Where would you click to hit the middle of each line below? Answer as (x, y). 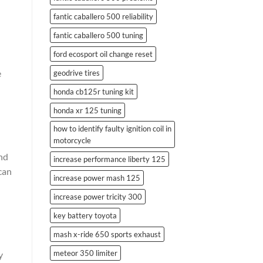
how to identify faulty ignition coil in (112, 128)
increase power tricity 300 (97, 196)
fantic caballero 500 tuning (98, 35)
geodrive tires (76, 73)
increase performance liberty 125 (109, 159)
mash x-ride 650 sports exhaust (107, 234)
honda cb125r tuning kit (93, 91)
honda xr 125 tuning (87, 110)
